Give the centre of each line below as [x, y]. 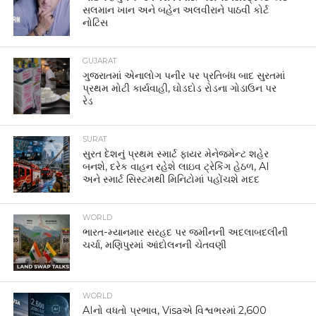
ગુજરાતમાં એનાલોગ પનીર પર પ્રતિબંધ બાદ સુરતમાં [184, 75]
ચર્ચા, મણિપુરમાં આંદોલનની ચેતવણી [155, 245]
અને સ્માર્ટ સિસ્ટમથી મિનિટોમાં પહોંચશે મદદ [171, 179]
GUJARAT [100, 61]
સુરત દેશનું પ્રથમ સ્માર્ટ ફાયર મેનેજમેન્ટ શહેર [176, 154]
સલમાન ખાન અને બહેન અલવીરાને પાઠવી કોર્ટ [176, 10]
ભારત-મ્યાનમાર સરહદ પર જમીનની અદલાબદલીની [186, 232]
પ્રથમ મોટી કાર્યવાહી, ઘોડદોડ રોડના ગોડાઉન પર [180, 88]
